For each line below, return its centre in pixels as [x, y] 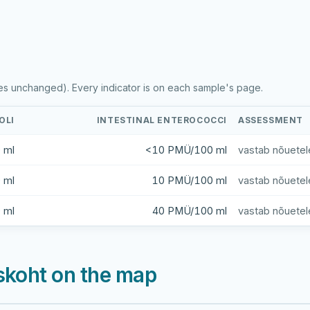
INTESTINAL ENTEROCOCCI [162, 120]
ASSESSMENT [271, 120]
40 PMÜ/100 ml [190, 211]
